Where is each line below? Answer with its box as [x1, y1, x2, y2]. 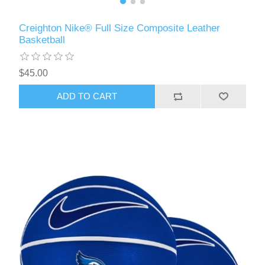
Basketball [19, 34, 66, 46]
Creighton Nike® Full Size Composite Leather [19, 22, 221, 34]
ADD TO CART [57, 91, 118, 102]
